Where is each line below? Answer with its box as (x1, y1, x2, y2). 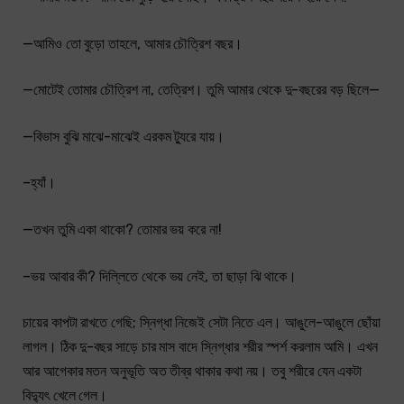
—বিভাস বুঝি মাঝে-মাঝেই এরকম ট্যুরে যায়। (23, 127, 225, 145)
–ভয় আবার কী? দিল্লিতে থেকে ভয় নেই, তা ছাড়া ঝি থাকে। (23, 267, 298, 285)
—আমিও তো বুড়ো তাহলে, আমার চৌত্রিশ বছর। (23, 34, 243, 52)
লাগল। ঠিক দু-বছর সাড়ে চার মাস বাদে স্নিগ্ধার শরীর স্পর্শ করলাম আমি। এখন (23, 338, 379, 356)
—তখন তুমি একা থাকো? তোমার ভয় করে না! (23, 221, 222, 239)
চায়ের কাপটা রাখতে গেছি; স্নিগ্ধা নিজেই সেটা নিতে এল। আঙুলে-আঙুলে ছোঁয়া (23, 314, 381, 332)
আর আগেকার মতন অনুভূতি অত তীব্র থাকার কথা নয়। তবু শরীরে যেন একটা (23, 363, 363, 381)
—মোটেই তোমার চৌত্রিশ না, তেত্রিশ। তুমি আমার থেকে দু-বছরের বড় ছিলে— (23, 81, 380, 99)
